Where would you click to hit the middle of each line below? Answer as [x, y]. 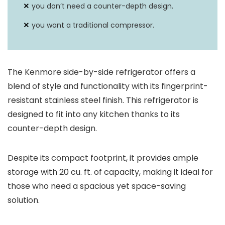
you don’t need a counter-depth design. [102, 6]
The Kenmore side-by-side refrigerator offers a [101, 72]
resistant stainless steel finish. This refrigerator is [103, 100]
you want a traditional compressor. [93, 25]
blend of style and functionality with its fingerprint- [108, 86]
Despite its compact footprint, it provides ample [103, 158]
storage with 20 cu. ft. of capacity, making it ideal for [110, 172]
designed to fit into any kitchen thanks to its [94, 114]
